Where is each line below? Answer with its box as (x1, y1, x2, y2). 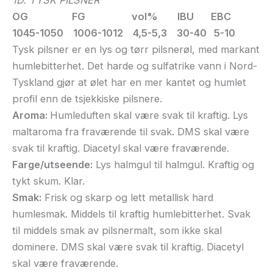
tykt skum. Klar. (12, 174, 85, 187)
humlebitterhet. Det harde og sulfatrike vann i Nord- (12, 59, 257, 72)
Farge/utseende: (12, 158, 93, 171)
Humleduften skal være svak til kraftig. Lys (50, 108, 248, 121)
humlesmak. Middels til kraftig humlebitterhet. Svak (12, 207, 250, 220)
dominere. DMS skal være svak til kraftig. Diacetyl (12, 240, 244, 253)
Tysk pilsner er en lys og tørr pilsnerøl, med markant (12, 43, 260, 55)
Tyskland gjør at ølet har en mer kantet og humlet (12, 76, 246, 88)
